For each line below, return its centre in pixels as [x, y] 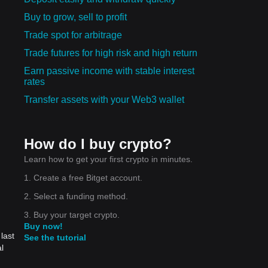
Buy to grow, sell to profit [75, 17]
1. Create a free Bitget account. [83, 177]
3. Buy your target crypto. [72, 214]
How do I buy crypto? [98, 144]
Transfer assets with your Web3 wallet [104, 99]
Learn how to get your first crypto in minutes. [108, 159]
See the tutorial [55, 237]
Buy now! [43, 226]
